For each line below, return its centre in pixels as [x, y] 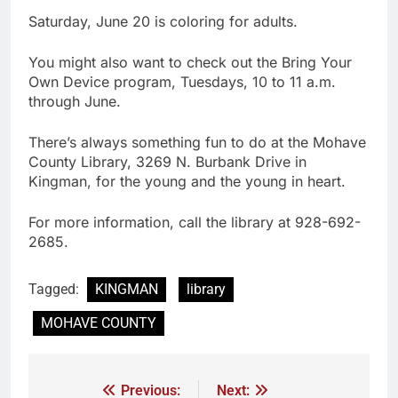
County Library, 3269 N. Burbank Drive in [167, 161]
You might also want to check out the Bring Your [190, 62]
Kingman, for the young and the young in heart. [187, 181]
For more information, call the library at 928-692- [195, 222]
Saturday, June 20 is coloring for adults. [163, 21]
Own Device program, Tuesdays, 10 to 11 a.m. [182, 81]
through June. [77, 101]
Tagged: [56, 289]
